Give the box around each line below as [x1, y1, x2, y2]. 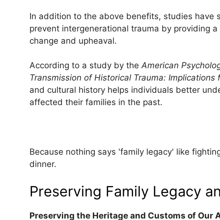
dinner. [29, 159, 56, 169]
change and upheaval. [29, 35, 117, 46]
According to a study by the [29, 60, 141, 71]
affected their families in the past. [29, 97, 163, 108]
